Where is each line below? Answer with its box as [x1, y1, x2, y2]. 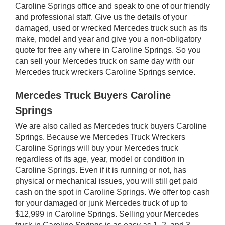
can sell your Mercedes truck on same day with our [15, 56, 194, 65]
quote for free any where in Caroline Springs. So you [15, 45, 201, 54]
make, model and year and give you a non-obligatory [15, 34, 201, 43]
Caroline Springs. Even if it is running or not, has [15, 165, 186, 174]
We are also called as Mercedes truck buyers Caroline [15, 121, 207, 130]
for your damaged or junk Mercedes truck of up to [15, 198, 188, 207]
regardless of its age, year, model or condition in [15, 154, 184, 163]
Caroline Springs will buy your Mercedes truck [15, 143, 178, 152]
